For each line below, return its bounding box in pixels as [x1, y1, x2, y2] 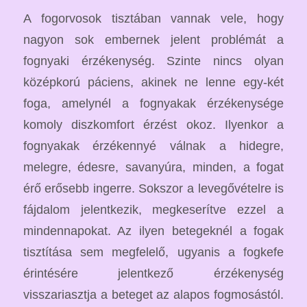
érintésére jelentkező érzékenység [23, 265, 284, 280]
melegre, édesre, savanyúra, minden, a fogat [23, 159, 284, 174]
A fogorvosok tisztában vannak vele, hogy [23, 10, 284, 25]
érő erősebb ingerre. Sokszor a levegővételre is [23, 180, 284, 195]
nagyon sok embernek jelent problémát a [23, 32, 284, 47]
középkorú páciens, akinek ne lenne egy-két [23, 74, 284, 89]
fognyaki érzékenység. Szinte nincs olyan [23, 53, 284, 68]
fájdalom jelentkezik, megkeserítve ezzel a [23, 201, 284, 217]
